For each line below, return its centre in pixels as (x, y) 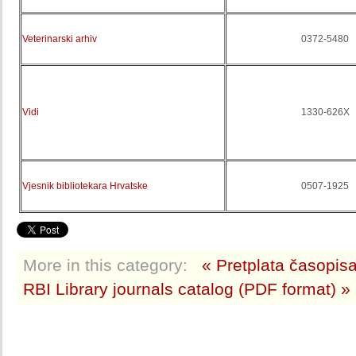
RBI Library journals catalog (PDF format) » (187, 289)
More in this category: (105, 265)
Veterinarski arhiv (60, 39)
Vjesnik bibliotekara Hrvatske (85, 186)
